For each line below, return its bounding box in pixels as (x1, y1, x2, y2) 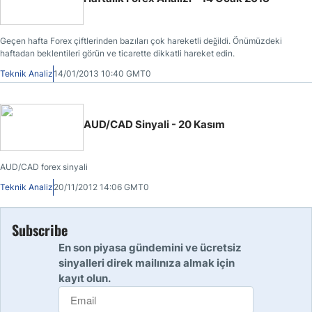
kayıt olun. (58, 272, 111, 285)
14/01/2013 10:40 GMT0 (54, 68, 151, 79)
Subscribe (12, 219, 68, 240)
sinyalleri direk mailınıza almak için (58, 256, 235, 270)
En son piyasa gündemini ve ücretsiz (58, 241, 242, 254)
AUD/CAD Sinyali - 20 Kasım (84, 118, 225, 131)
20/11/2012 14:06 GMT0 (54, 182, 149, 192)
